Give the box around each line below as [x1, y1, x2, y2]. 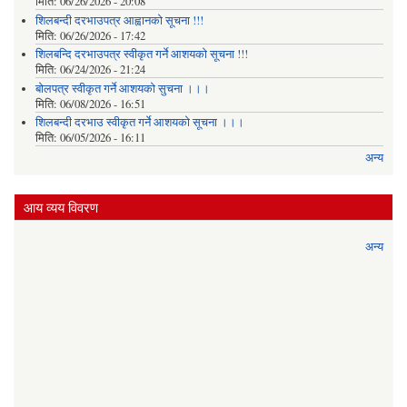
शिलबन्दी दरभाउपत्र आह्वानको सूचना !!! [35, 12, 203, 28]
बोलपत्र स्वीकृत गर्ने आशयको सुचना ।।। [35, 80, 210, 96]
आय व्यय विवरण [24, 197, 98, 216]
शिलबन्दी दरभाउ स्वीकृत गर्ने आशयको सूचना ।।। [35, 114, 244, 131]
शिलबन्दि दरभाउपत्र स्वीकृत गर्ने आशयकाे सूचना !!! [35, 46, 248, 63]
